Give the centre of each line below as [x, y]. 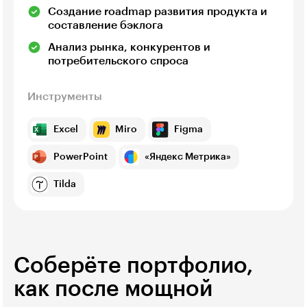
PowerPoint [81, 157]
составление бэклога [106, 25]
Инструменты [65, 96]
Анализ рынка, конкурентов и [129, 47]
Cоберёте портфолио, [133, 266]
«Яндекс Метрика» [188, 157]
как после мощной [113, 289]
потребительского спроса [118, 61]
